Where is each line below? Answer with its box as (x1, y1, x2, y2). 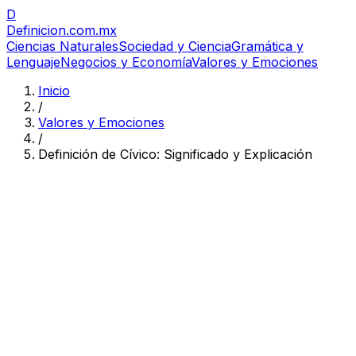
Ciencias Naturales (6, 38, 118, 54)
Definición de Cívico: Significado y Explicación (38, 146, 312, 162)
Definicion (6, 22, 66, 38)
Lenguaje (6, 54, 60, 70)
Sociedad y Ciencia (118, 38, 231, 54)
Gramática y (231, 38, 304, 54)
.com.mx (66, 22, 117, 38)
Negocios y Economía (60, 54, 192, 70)
